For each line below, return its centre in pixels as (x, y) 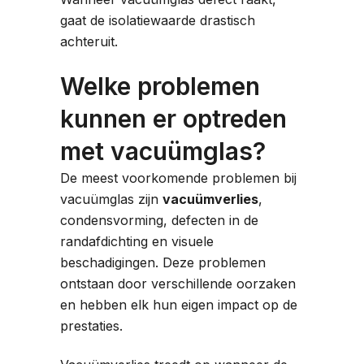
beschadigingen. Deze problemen (163, 262)
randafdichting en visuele (137, 241)
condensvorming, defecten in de (159, 220)
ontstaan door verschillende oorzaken (178, 283)
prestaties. (91, 325)
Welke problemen (160, 86)
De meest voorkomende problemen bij (178, 178)
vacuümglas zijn (111, 199)
